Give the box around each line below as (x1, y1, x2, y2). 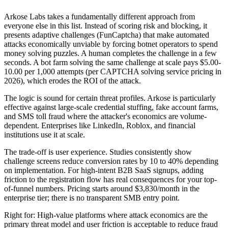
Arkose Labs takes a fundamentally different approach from (4, 12, 195, 21)
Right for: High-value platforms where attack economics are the (4, 210, 208, 219)
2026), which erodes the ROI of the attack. (4, 76, 141, 85)
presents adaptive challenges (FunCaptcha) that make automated (4, 30, 209, 39)
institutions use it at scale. (4, 130, 85, 139)
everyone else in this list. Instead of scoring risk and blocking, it (4, 21, 207, 30)
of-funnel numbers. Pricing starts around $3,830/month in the (4, 184, 199, 193)
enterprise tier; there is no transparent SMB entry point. (4, 193, 180, 202)
